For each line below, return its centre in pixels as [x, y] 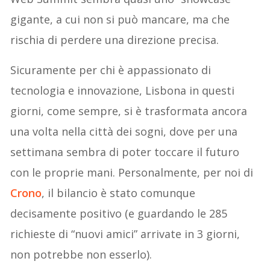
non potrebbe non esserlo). [81, 255]
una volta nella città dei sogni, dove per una [124, 132]
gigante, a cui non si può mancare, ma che [120, 20]
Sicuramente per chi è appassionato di [111, 70]
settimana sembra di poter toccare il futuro [125, 152]
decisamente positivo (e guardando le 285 [119, 214]
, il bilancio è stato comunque [119, 193]
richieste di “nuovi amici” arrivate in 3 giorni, [125, 234]
